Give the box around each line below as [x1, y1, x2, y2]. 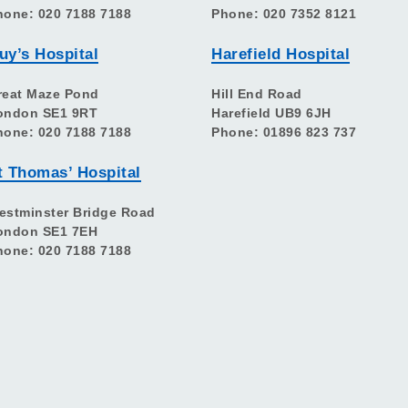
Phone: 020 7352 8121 [211, 5, 361, 21]
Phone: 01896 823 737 [211, 124, 361, 139]
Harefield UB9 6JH [211, 105, 331, 120]
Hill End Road [211, 86, 302, 101]
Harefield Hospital [211, 45, 350, 63]
